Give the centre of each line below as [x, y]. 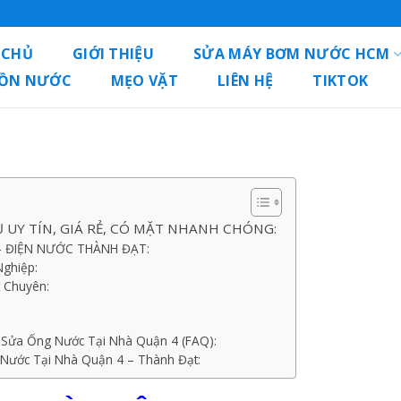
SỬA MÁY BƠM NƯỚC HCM [292, 54]
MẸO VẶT [145, 81]
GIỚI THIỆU [113, 54]
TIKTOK [341, 81]
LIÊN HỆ [246, 81]
